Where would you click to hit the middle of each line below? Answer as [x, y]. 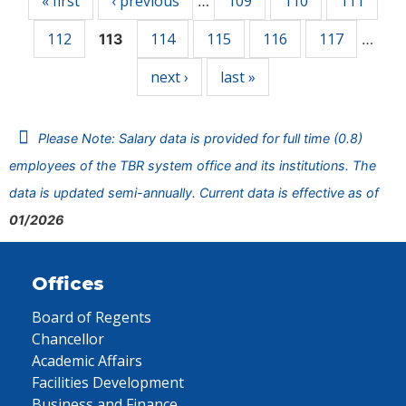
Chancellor [68, 339]
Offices [68, 284]
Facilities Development [108, 382]
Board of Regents [92, 317]
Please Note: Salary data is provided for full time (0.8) [200, 138]
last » [238, 77]
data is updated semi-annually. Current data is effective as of [194, 193]
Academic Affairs [87, 361]
